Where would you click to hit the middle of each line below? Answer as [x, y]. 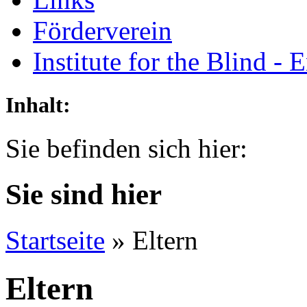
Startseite [55, 240]
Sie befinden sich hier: [126, 148]
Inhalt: [38, 105]
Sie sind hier [84, 194]
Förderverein [102, 31]
